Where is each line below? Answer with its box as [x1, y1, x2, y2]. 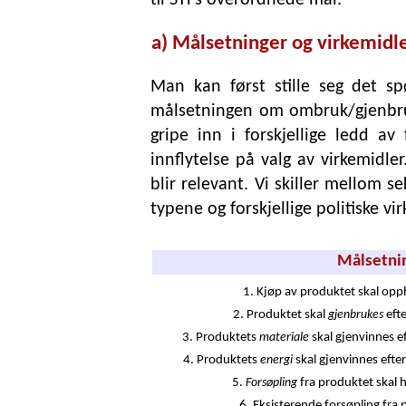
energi [259, 353, 293, 366]
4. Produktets [182, 353, 260, 367]
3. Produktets [181, 330, 259, 344]
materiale [258, 331, 309, 343]
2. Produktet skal [233, 307, 328, 322]
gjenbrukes [328, 308, 383, 321]
